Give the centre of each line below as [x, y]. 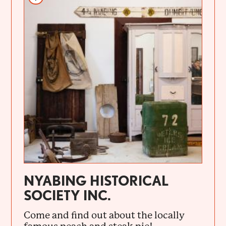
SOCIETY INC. [68, 195]
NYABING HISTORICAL [96, 180]
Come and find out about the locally [104, 215]
